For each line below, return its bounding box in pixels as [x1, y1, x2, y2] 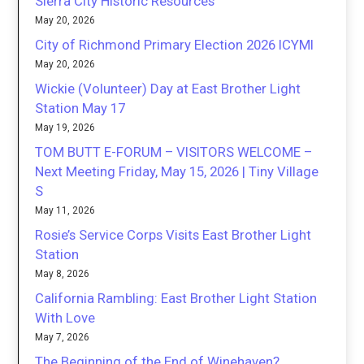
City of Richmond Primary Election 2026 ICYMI [35, 37, 314, 54]
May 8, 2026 [35, 268, 90, 280]
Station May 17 [35, 100, 126, 117]
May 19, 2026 [35, 122, 96, 134]
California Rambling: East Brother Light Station [35, 290, 318, 307]
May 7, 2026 [35, 331, 90, 344]
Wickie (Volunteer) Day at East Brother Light [35, 80, 301, 97]
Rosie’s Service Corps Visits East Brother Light [35, 227, 312, 244]
